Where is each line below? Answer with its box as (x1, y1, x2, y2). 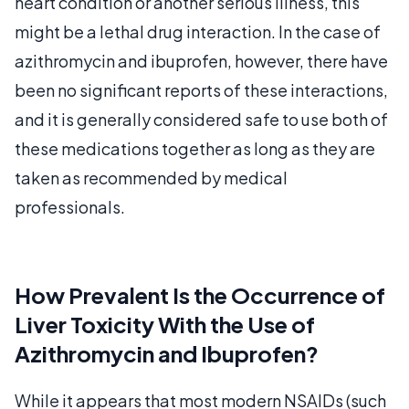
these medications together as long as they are (15, 137, 375, 159)
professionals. (15, 195, 125, 217)
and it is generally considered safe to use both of (15, 108, 388, 130)
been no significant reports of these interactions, (15, 79, 388, 100)
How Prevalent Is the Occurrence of (15, 280, 385, 309)
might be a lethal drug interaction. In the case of (15, 20, 381, 42)
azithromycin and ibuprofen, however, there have (15, 49, 388, 71)
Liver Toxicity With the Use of (15, 309, 315, 338)
